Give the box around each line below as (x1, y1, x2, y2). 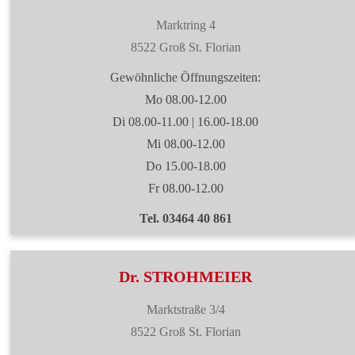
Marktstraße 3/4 (146, 303, 225, 316)
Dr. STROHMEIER (119, 268, 252, 285)
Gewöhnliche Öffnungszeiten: (110, 71, 261, 84)
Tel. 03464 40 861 (139, 212, 232, 225)
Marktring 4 (155, 18, 216, 32)
